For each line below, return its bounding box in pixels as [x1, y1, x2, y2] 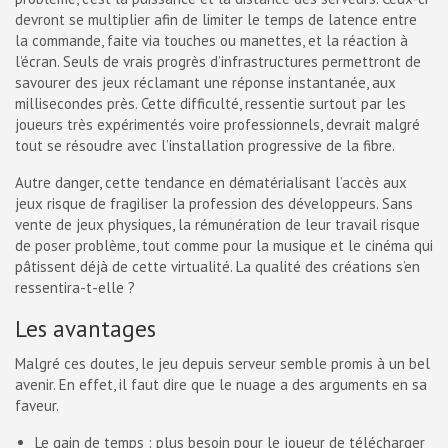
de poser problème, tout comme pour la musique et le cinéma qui [15, 236, 433, 255]
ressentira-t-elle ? [15, 278, 135, 297]
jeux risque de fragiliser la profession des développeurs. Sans [15, 194, 413, 213]
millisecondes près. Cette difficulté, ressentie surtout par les [15, 94, 406, 113]
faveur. [15, 396, 59, 415]
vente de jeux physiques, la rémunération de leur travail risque [15, 215, 420, 234]
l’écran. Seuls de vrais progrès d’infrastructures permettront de [15, 52, 421, 71]
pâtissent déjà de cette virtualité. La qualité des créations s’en [15, 257, 420, 276]
